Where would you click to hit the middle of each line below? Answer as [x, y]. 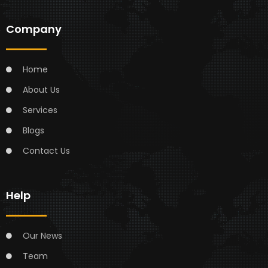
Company [34, 29]
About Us [41, 89]
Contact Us [46, 150]
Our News [42, 235]
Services [40, 110]
